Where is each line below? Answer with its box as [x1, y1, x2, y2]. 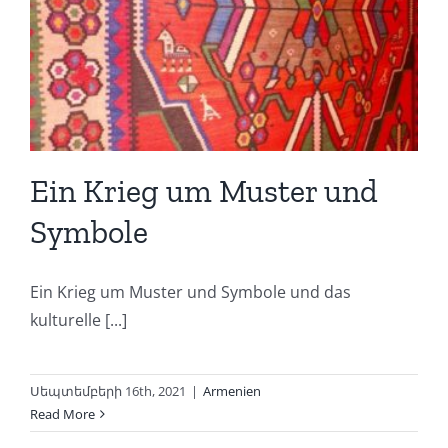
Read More [30, 405, 95, 424]
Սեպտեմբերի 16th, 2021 [30, 382, 186, 401]
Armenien [203, 382, 261, 401]
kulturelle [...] [30, 309, 127, 332]
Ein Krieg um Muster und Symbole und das [30, 281, 351, 304]
